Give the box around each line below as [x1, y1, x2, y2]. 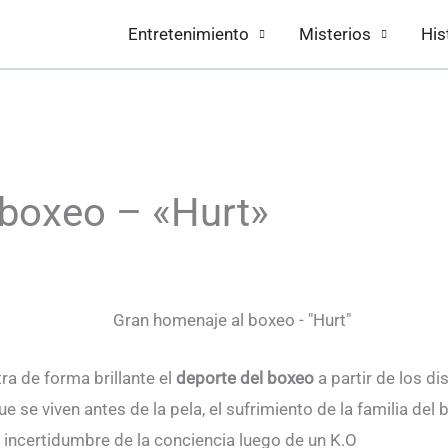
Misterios [299, 24, 371, 44]
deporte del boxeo [176, 368, 314, 389]
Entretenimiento [128, 24, 249, 44]
